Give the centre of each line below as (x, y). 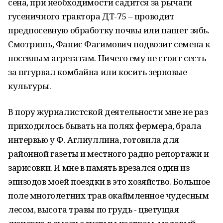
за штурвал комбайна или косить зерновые (98, 72)
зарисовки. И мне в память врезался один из (99, 167)
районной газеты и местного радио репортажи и (109, 154)
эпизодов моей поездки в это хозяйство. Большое (109, 181)
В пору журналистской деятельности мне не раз (108, 112)
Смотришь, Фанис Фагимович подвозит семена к (109, 44)
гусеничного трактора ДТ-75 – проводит (91, 16)
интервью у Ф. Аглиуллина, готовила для (94, 140)
